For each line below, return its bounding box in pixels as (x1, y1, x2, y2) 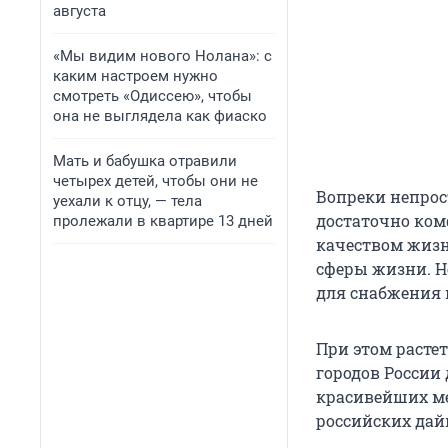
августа (53, 2, 106, 20)
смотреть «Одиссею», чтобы (53, 87, 252, 105)
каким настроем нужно (53, 67, 218, 85)
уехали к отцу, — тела (53, 192, 202, 210)
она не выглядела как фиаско (53, 107, 267, 125)
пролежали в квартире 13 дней (53, 212, 273, 230)
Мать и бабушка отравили (53, 152, 237, 170)
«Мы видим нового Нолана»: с (53, 47, 272, 65)
